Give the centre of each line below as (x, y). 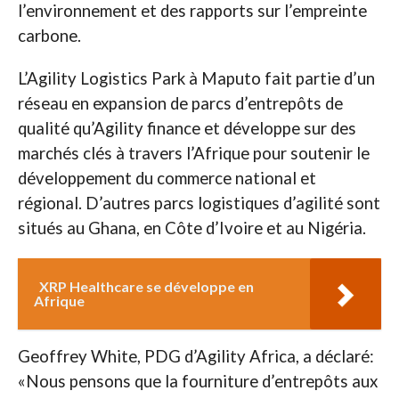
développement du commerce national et (167, 179)
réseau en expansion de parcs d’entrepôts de (180, 104)
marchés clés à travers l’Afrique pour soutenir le (193, 154)
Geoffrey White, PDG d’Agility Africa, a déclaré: (195, 357)
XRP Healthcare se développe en (146, 287)
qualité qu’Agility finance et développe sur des (187, 129)
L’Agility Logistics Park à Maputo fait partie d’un (196, 79)
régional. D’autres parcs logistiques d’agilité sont (199, 204)
